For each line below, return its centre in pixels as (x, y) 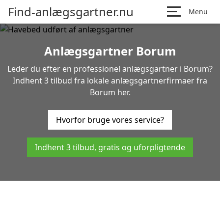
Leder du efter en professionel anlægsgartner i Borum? (110, 69)
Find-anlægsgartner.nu (71, 12)
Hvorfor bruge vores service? (110, 120)
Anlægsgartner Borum (110, 51)
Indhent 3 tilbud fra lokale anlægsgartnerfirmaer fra (110, 81)
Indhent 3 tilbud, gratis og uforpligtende (110, 147)
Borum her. (110, 92)
